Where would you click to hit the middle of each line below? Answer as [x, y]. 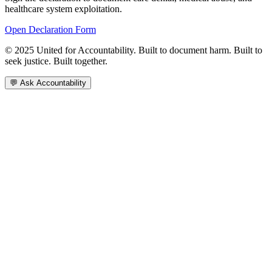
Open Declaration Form [50, 29]
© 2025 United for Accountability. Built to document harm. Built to [134, 50]
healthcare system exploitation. [63, 8]
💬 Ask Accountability [48, 83]
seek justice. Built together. [56, 61]
